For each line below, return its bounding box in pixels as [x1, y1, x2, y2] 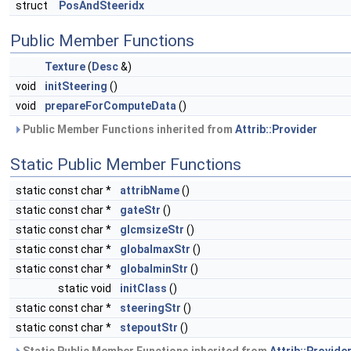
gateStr [120, 204, 161, 216]
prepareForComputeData [45, 100, 176, 112]
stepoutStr [120, 321, 178, 334]
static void [58, 282, 114, 295]
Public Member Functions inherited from [20, 123, 235, 136]
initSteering [45, 80, 107, 92]
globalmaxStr [120, 243, 190, 255]
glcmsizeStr [120, 223, 184, 236]
